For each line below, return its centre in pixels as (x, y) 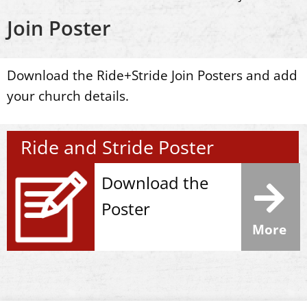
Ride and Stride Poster (117, 147)
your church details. (68, 96)
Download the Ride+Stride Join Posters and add (152, 75)
